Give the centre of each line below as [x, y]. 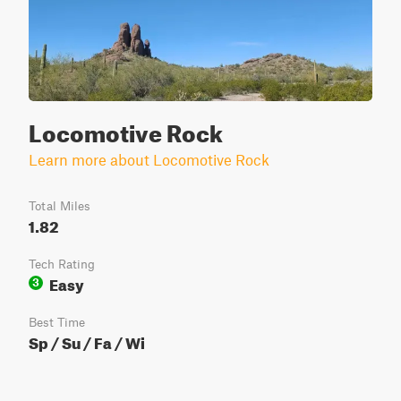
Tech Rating [62, 264]
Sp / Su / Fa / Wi [87, 341]
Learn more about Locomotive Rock [149, 159]
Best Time [57, 322]
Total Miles [60, 206]
